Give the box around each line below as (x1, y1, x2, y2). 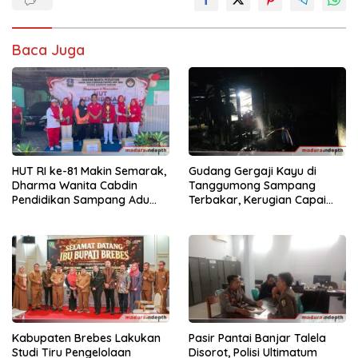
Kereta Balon (12, 221, 82, 236)
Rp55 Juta (189, 206, 243, 221)
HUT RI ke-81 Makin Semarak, (12, 163, 166, 178)
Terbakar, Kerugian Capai (189, 192, 326, 207)
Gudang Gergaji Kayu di (189, 163, 316, 178)
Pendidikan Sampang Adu (12, 192, 149, 207)
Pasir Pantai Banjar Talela (189, 330, 326, 345)
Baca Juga (12, 41, 85, 60)
